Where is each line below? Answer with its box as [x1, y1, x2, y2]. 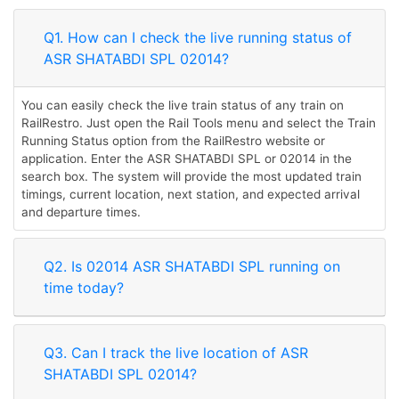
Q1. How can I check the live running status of [44, 28, 352, 46]
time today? [44, 279, 124, 297]
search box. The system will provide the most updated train [21, 169, 362, 183]
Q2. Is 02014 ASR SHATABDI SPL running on [44, 257, 340, 275]
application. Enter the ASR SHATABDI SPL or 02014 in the [21, 151, 352, 166]
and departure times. [21, 205, 141, 219]
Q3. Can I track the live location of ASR [44, 344, 308, 362]
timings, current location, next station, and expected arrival [21, 187, 360, 201]
